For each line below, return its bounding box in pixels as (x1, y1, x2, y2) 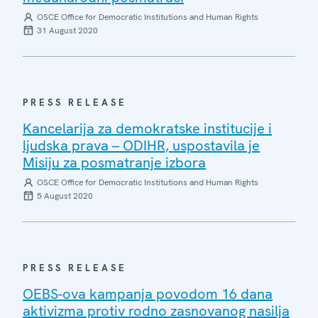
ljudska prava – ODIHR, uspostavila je (23, 136, 260, 155)
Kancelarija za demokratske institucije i (23, 119, 272, 138)
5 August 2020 (37, 190, 93, 202)
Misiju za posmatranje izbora (23, 153, 206, 172)
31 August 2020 (37, 24, 98, 36)
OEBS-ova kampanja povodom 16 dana (23, 284, 273, 303)
